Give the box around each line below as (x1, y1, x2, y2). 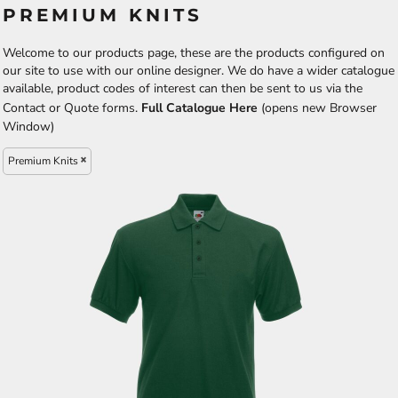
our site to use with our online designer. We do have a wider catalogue (3, 61, 394, 79)
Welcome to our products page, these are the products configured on (3, 44, 385, 61)
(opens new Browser (261, 99, 377, 116)
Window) (3, 117, 54, 135)
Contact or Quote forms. (3, 99, 141, 116)
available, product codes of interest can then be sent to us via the (3, 79, 362, 97)
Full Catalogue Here (141, 99, 258, 116)
